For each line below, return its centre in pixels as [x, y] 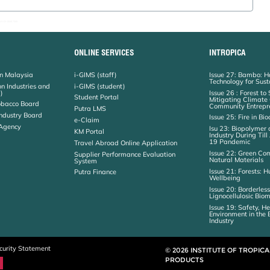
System [86, 161]
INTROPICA [228, 52]
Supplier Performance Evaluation [125, 154]
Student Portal [97, 97]
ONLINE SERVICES [104, 52]
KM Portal [89, 131]
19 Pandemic [230, 142]
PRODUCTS [184, 259]
